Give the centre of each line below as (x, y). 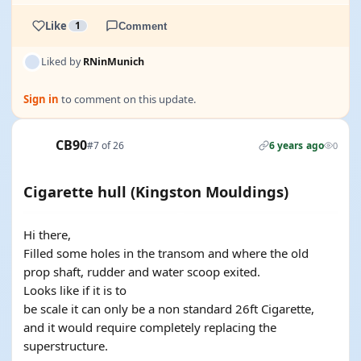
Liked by (62, 62)
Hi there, (47, 234)
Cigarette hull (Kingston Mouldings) (156, 191)
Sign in (41, 99)
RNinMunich (114, 62)
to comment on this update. (127, 99)
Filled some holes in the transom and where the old (166, 253)
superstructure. (66, 346)
